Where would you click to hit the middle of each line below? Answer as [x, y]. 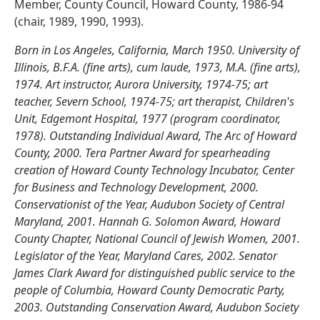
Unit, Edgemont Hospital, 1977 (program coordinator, [147, 119]
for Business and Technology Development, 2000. [136, 187]
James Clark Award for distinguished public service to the [155, 273]
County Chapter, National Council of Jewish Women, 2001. [157, 239]
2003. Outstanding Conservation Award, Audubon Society [156, 307]
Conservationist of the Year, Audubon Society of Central [149, 205]
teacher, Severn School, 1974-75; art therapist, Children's [154, 102]
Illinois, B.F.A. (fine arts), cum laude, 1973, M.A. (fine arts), [157, 67]
